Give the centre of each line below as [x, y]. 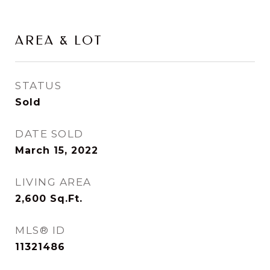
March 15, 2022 [57, 150]
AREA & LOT [59, 40]
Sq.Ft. [66, 199]
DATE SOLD [49, 134]
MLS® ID [40, 230]
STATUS [38, 86]
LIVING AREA [53, 182]
